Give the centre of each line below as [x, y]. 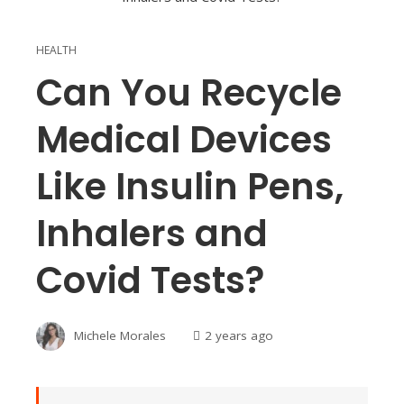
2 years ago [239, 335]
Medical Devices [184, 140]
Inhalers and [152, 234]
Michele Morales [120, 335]
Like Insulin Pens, [190, 187]
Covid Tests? [150, 281]
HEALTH [56, 50]
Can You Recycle [189, 93]
